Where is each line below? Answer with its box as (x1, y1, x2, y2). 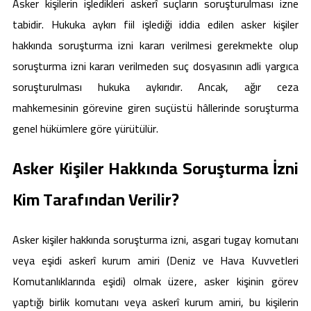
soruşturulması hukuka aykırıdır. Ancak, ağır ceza (12, 76, 299, 97)
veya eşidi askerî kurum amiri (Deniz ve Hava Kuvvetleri (12, 249, 299, 271)
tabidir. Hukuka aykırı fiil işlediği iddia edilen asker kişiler (12, 13, 299, 35)
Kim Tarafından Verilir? (12, 183, 179, 215)
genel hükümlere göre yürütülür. (12, 117, 158, 139)
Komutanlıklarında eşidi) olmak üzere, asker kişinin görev (12, 270, 299, 292)
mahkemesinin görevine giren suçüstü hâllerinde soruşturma (12, 96, 299, 118)
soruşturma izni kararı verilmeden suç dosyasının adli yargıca (12, 55, 299, 76)
